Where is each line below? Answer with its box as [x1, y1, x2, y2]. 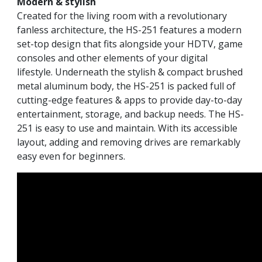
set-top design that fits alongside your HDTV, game [17, 37, 243, 50]
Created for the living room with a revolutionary [17, 9, 227, 22]
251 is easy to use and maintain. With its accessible [17, 121, 237, 135]
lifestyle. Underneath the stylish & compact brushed [17, 65, 243, 78]
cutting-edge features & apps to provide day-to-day [17, 93, 242, 106]
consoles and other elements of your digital [17, 51, 208, 64]
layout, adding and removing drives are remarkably [17, 135, 240, 149]
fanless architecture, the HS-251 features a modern [17, 23, 242, 36]
